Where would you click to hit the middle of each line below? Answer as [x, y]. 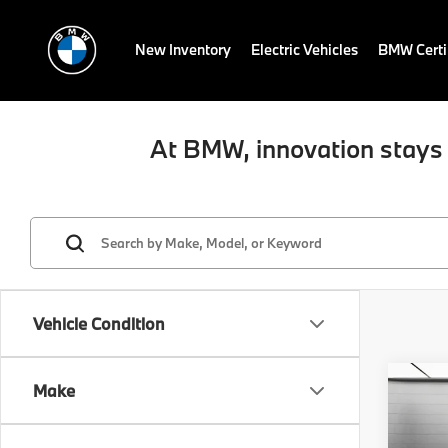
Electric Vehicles [304, 49]
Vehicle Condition [99, 323]
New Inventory [183, 49]
